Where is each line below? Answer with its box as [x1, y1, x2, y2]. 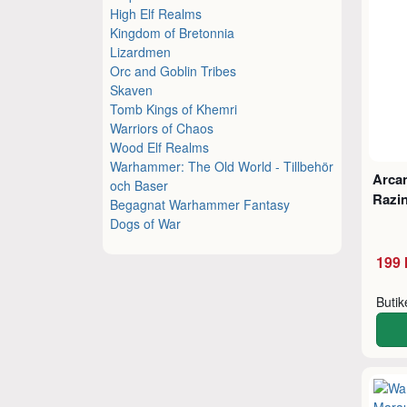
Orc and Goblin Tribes [110, 61, 237, 80]
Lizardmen [110, 42, 172, 61]
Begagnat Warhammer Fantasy [110, 194, 291, 213]
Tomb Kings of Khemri [110, 99, 238, 118]
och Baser [110, 175, 169, 194]
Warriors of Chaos [110, 118, 214, 137]
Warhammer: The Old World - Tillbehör [110, 156, 334, 175]
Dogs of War [110, 213, 182, 233]
